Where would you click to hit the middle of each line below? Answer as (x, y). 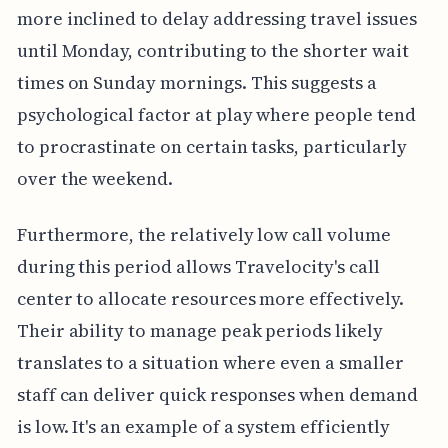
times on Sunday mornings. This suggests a (196, 82)
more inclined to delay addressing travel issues (216, 18)
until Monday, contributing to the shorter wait (212, 50)
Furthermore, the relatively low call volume (203, 234)
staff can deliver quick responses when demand (217, 394)
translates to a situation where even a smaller (210, 362)
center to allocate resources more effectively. (210, 298)
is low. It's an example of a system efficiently (203, 426)
